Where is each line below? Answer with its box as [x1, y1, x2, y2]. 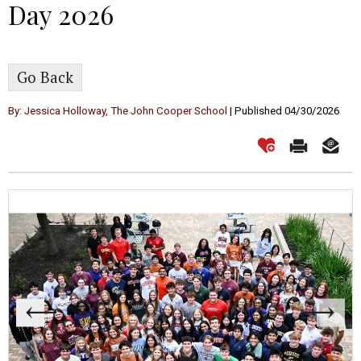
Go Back [17, 68, 73, 87]
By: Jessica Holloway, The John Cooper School [8, 105, 227, 117]
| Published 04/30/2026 [227, 105, 339, 117]
